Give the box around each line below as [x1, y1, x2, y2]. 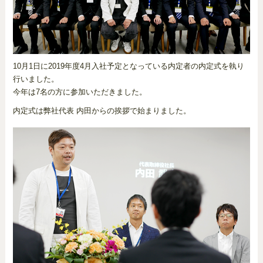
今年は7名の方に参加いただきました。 [12, 87, 147, 97]
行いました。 [12, 75, 59, 84]
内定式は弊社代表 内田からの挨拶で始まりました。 [12, 106, 191, 116]
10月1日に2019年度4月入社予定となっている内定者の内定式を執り [12, 62, 244, 71]
